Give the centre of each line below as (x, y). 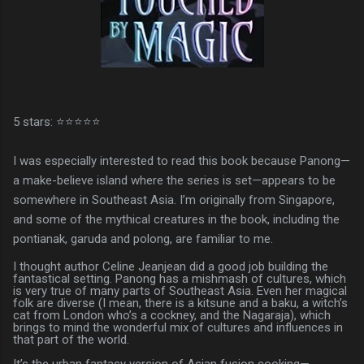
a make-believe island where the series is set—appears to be (174, 180)
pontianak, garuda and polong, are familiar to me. (143, 238)
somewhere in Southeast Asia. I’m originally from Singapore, (174, 199)
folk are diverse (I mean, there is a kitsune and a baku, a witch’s (180, 303)
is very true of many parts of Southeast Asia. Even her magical (180, 290)
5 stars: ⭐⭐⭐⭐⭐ (57, 121)
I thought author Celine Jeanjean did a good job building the (171, 266)
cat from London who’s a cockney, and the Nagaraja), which (172, 315)
